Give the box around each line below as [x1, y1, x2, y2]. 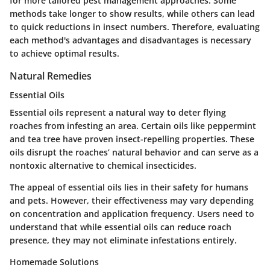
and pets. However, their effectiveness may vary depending [10, 195, 254, 207]
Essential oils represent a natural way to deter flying [10, 107, 226, 119]
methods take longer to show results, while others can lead [10, 8, 255, 20]
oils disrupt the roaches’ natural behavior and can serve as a [10, 146, 259, 159]
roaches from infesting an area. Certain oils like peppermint [10, 120, 256, 132]
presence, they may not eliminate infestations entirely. [10, 234, 237, 246]
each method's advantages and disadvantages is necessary [10, 34, 251, 46]
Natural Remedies [10, 69, 92, 83]
